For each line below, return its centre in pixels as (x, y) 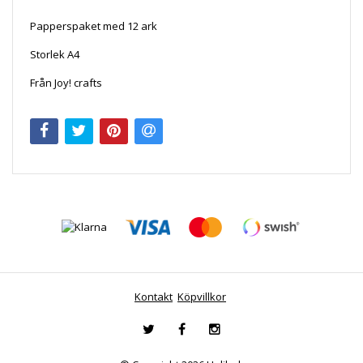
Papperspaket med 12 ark (94, 26)
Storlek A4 (55, 54)
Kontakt (154, 296)
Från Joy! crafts (66, 83)
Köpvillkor (202, 296)
